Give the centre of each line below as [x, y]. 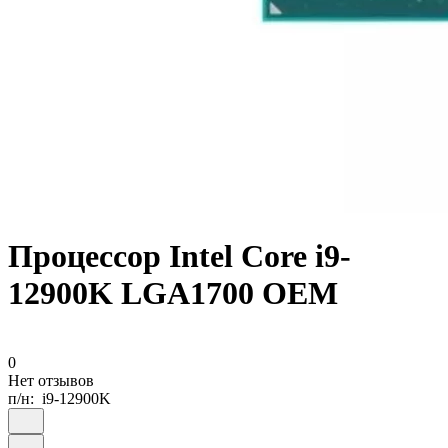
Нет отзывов [51, 380]
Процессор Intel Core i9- [179, 256]
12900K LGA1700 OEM [173, 293]
